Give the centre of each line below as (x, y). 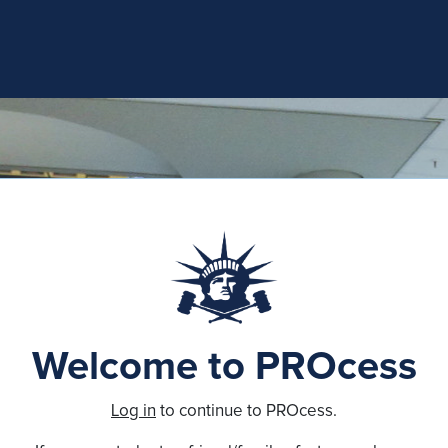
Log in (133, 411)
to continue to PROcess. (246, 411)
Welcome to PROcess (224, 367)
